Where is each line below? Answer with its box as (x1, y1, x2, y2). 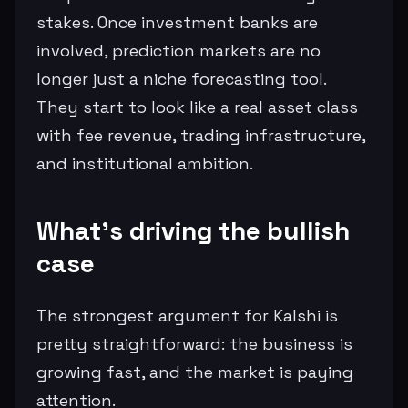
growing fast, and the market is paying (36, 361, 353, 382)
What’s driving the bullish (36, 213, 350, 247)
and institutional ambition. (36, 152, 253, 174)
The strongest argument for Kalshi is (36, 304, 338, 326)
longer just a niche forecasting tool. (36, 67, 326, 89)
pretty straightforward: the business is (36, 332, 352, 354)
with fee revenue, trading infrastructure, (36, 124, 365, 146)
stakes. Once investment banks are (36, 11, 318, 33)
